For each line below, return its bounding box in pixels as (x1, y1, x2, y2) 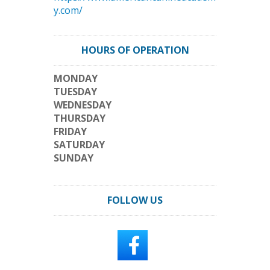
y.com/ (54, 4, 83, 17)
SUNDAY (54, 151, 93, 165)
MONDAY (54, 72, 98, 85)
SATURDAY (54, 138, 105, 151)
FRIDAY (54, 125, 87, 138)
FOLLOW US (107, 193, 163, 207)
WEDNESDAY (54, 98, 111, 111)
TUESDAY (54, 85, 97, 98)
